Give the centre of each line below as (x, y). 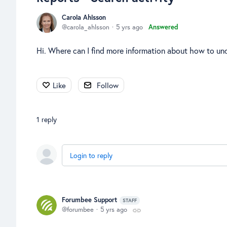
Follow (108, 85)
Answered (163, 27)
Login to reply (91, 155)
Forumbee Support (89, 200)
